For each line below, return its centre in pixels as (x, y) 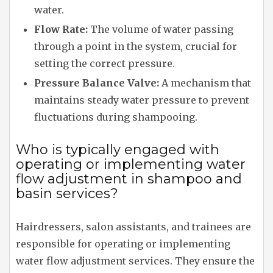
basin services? (67, 194)
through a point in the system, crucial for (136, 47)
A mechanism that (205, 83)
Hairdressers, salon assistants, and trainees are (133, 227)
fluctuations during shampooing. (116, 117)
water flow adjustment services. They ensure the (135, 261)
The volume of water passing (161, 30)
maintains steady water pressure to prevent (142, 100)
